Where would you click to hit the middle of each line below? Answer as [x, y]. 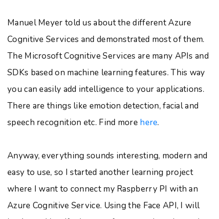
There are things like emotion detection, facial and [103, 106]
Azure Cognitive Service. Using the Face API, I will [104, 206]
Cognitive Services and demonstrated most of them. [106, 39]
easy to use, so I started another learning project [100, 172]
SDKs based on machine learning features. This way [106, 73]
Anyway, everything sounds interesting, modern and [108, 156]
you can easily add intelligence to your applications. [106, 89]
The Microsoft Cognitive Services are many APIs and [108, 56]
